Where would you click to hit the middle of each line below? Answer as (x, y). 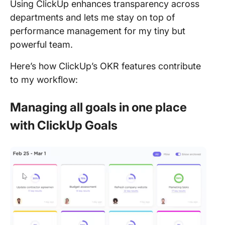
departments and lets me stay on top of (92, 17)
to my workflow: (44, 80)
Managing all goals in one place (98, 107)
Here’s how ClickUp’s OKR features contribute (105, 66)
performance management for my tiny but (98, 31)
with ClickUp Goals (64, 125)
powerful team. (43, 44)
